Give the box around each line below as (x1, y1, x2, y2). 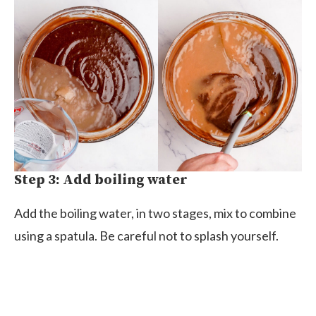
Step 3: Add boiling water (14, 171, 188, 190)
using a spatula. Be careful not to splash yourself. (14, 228, 279, 244)
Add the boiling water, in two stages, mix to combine (14, 205, 296, 221)
